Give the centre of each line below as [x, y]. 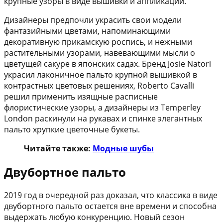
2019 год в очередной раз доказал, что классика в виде [111, 195]
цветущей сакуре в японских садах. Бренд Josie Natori [108, 63]
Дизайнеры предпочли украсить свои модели [93, 20]
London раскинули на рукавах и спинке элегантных [103, 118]
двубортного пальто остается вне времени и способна [110, 206]
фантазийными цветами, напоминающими [87, 31]
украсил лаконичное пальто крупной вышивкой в [101, 74]
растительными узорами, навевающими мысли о [100, 53]
